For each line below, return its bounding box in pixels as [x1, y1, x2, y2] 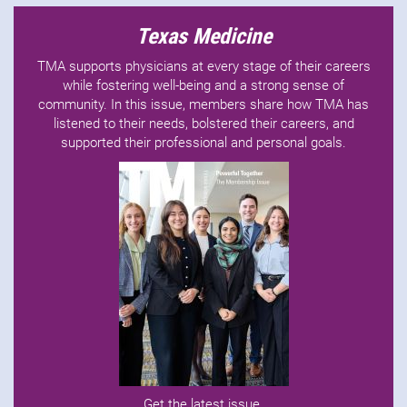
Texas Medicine [135, 24, 272, 50]
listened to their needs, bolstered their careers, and [53, 115, 354, 133]
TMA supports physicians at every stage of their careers [36, 58, 371, 75]
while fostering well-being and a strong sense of [63, 77, 344, 94]
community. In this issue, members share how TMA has [38, 96, 369, 114]
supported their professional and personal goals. [61, 134, 346, 152]
